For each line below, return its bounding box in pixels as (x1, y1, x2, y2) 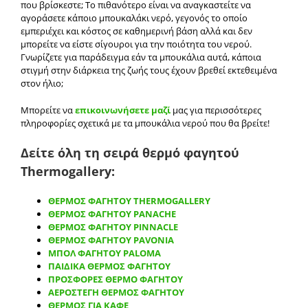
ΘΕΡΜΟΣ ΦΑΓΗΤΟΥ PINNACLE (48, 220, 178, 233)
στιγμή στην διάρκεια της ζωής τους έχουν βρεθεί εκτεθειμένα (21, 63, 277, 76)
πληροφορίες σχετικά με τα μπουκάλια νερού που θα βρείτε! (21, 116, 269, 129)
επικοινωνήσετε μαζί (75, 103, 170, 116)
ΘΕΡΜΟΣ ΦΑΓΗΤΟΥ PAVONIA (48, 233, 174, 246)
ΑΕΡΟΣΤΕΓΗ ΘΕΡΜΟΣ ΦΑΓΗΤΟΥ (48, 285, 184, 298)
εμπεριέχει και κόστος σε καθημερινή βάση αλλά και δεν (21, 24, 252, 37)
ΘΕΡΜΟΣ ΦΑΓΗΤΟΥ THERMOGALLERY (48, 194, 210, 207)
